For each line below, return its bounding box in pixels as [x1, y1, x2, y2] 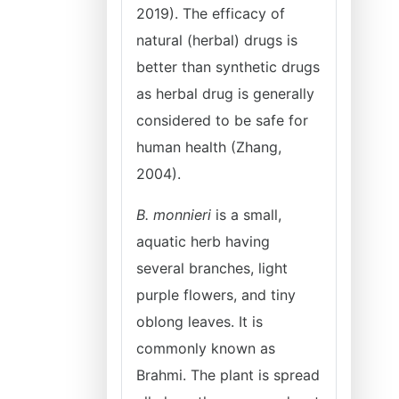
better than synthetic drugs [136, 58, 320, 76]
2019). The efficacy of [136, 4, 285, 22]
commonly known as [136, 339, 275, 357]
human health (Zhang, [136, 138, 281, 156]
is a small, [211, 206, 281, 224]
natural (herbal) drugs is [136, 31, 297, 49]
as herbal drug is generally [136, 85, 314, 102]
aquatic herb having [136, 232, 270, 250]
